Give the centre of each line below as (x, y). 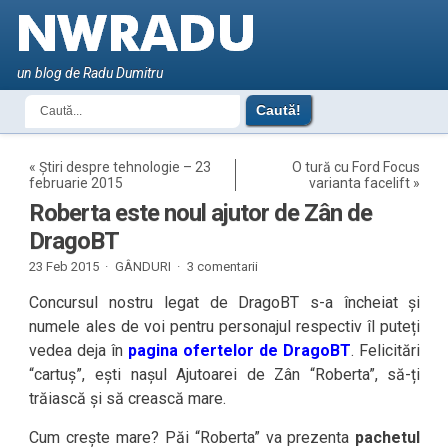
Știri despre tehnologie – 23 (125, 167)
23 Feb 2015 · (69, 266)
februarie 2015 (76, 183)
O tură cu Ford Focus (356, 167)
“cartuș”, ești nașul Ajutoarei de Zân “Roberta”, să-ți (225, 374)
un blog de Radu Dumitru (90, 73)
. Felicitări (386, 350)
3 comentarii (223, 266)
